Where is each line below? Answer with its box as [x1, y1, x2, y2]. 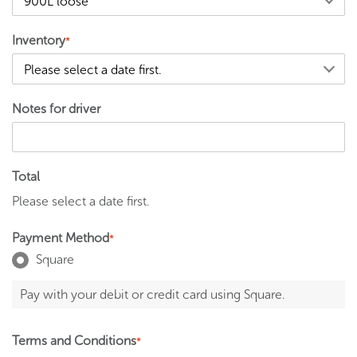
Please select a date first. [12, 194, 150, 210]
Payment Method [12, 230, 109, 246]
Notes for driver [12, 101, 100, 117]
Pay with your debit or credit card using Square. [20, 287, 285, 303]
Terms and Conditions [12, 333, 136, 349]
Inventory [12, 33, 65, 49]
